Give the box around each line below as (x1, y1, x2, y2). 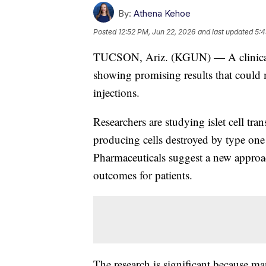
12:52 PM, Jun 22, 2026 (118, 27, 195, 37)
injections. (93, 85, 140, 100)
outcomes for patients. (93, 167, 192, 183)
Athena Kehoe (134, 8, 191, 20)
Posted (93, 27, 118, 37)
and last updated (198, 27, 253, 37)
